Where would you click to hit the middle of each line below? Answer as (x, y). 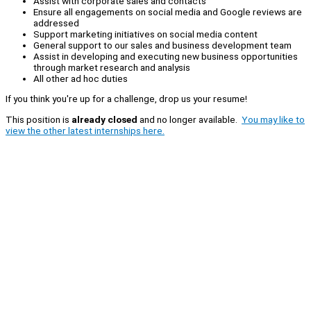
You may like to (273, 120)
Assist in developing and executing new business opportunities (166, 56)
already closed (104, 120)
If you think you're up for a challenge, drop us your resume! (127, 99)
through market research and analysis (112, 67)
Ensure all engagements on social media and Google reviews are (168, 11)
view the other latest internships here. (85, 131)
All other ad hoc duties (81, 78)
